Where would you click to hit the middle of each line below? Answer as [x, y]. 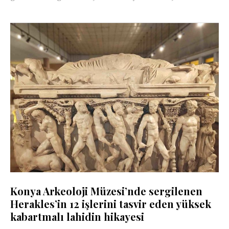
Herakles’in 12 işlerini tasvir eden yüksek [111, 203]
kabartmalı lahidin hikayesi [77, 216]
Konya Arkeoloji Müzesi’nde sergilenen [106, 191]
